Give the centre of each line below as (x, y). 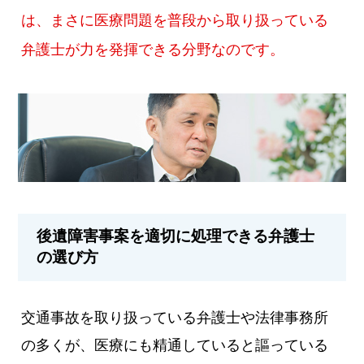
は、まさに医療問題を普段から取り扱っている (175, 20)
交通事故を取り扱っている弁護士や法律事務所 (175, 318)
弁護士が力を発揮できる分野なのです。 (153, 49)
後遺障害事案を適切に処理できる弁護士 (176, 236)
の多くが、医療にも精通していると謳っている (175, 346)
